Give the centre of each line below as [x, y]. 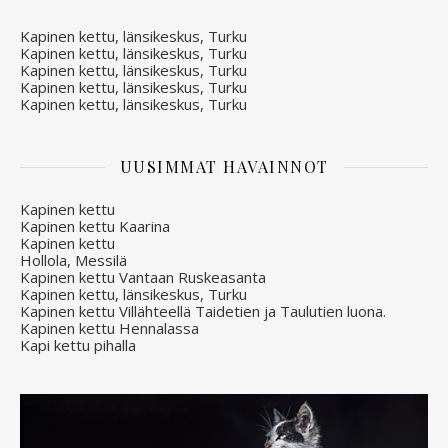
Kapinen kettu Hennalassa [109, 328]
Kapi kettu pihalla [78, 345]
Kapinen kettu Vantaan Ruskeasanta [143, 277]
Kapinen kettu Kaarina [95, 226]
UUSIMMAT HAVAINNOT [224, 167]
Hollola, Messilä [73, 260]
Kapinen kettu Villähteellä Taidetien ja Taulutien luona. [203, 311]
